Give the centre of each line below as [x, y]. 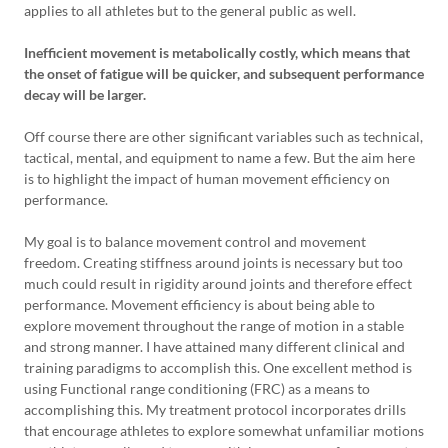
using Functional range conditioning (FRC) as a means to [197, 388]
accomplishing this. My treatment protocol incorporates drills [215, 409]
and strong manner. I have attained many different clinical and [214, 346]
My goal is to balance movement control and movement [195, 241]
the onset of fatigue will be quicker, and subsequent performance [224, 73]
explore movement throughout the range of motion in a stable [214, 325]
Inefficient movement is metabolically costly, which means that [217, 52]
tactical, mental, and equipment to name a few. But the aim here [219, 157]
